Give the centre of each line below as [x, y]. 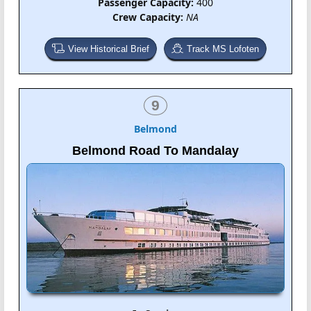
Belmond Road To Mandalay [155, 150]
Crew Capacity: [148, 17]
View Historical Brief [108, 49]
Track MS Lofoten [222, 49]
